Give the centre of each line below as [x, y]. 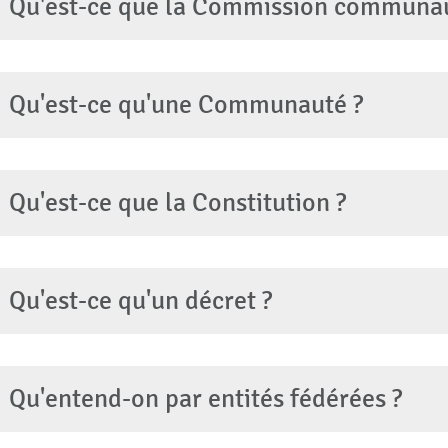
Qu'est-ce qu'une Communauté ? [185, 104]
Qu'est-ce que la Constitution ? [177, 202]
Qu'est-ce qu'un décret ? [140, 300]
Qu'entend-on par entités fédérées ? [205, 398]
